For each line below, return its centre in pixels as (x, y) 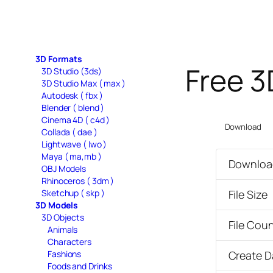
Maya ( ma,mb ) (72, 156)
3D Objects (63, 217)
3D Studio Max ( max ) (83, 83)
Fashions (65, 253)
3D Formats (59, 58)
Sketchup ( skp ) (73, 193)
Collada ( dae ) (69, 132)
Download (243, 127)
